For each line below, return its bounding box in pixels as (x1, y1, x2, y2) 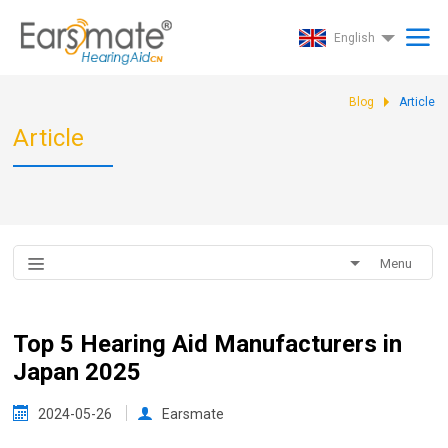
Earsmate (162, 406, 225, 422)
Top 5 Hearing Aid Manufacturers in (13, 330, 403, 358)
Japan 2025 (13, 358, 142, 386)
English (333, 31, 375, 45)
